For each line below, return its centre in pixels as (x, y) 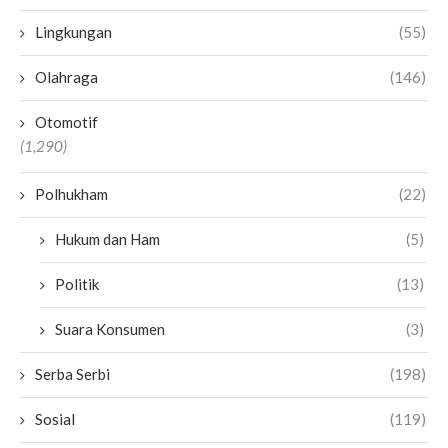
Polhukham (71, 194)
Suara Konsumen (110, 329)
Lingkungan (73, 32)
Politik (77, 284)
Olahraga (66, 77)
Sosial (55, 419)
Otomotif (66, 122)
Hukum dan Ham (107, 239)
